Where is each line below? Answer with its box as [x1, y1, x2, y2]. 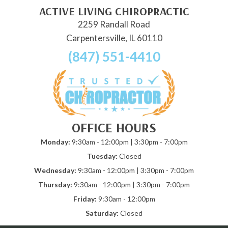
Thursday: [38, 180, 72, 189]
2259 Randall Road [78, 19, 150, 30]
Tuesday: [87, 151, 118, 160]
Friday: [73, 194, 97, 203]
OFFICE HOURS [72, 119, 156, 136]
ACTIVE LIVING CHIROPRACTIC [39, 4, 189, 19]
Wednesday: [34, 165, 76, 175]
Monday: [40, 137, 70, 146]
